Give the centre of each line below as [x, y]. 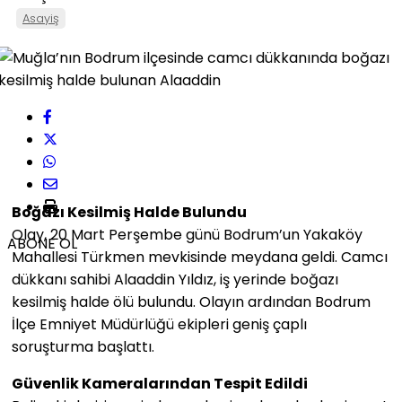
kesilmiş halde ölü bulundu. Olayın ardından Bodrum [191, 302]
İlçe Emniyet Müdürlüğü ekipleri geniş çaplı [159, 324]
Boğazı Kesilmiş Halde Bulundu [129, 212]
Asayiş [41, 18]
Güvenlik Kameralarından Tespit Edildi [160, 384]
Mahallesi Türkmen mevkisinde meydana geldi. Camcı [200, 257]
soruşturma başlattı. [83, 347]
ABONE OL [42, 244]
